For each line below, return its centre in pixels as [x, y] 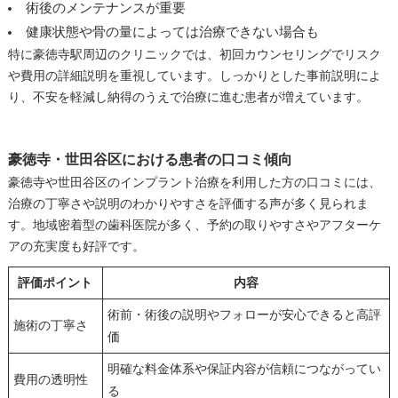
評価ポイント [56, 283]
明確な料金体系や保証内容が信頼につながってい [244, 369]
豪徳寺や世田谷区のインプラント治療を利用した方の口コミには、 [194, 182]
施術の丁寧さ [50, 325]
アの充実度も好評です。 [76, 246]
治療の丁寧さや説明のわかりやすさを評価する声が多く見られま [188, 203]
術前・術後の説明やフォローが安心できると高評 [244, 314]
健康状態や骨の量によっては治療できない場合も [172, 32]
